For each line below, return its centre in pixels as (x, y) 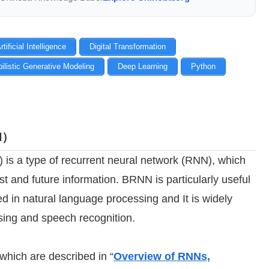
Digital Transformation (128, 46)
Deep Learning (143, 66)
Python (203, 66)
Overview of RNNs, (162, 257)
